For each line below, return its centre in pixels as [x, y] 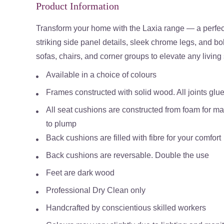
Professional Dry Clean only [97, 190]
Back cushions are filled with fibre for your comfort [133, 138]
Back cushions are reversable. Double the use [127, 155]
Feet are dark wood [80, 173]
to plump [61, 124]
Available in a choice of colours [101, 75]
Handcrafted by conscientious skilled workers [126, 208]
